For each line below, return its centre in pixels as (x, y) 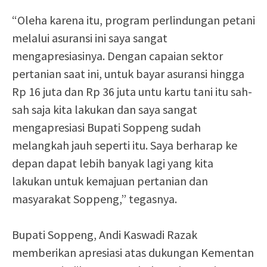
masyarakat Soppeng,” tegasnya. (94, 199)
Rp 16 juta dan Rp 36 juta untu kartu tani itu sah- (132, 91)
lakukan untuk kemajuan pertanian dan (110, 181)
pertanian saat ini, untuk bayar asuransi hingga (128, 74)
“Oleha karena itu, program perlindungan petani (133, 20)
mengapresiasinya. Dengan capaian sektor (117, 56)
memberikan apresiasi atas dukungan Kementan (133, 252)
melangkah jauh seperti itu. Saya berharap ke (125, 145)
